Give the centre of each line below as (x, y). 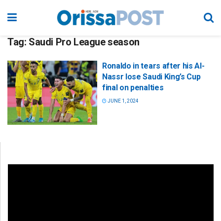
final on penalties (133, 88)
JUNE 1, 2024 (123, 101)
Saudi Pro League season (84, 42)
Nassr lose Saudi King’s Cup (151, 77)
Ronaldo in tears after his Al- (153, 66)
